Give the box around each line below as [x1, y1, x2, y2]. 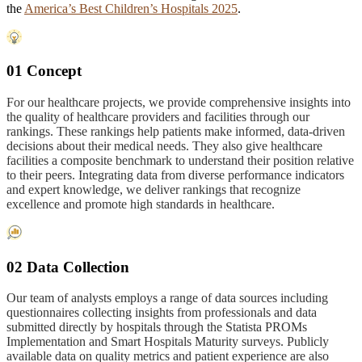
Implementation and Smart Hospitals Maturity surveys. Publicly [6, 335, 329, 349]
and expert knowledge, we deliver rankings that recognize [6, 183, 301, 197]
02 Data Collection [6, 258, 129, 276]
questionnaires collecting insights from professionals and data [6, 305, 317, 320]
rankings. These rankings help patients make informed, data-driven [6, 124, 345, 139]
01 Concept [6, 62, 82, 80]
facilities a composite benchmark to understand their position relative [6, 154, 354, 168]
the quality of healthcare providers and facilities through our [6, 110, 309, 124]
